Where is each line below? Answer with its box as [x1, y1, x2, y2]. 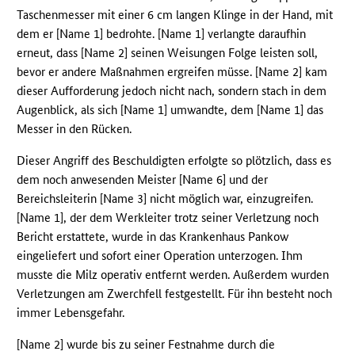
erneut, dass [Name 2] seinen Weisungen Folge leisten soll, [17, 45, 319, 61]
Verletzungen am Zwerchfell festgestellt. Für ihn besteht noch [17, 286, 333, 302]
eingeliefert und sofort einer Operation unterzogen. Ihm [17, 248, 303, 264]
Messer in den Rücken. [17, 121, 132, 137]
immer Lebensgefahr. [17, 305, 125, 321]
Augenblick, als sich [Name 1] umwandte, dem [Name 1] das [17, 102, 324, 118]
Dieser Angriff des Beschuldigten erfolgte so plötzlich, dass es [17, 153, 332, 169]
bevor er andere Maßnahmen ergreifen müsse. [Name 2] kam [17, 64, 328, 80]
